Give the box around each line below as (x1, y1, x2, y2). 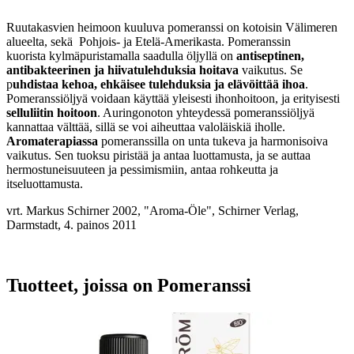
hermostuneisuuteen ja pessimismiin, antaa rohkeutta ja (6, 162, 278, 176)
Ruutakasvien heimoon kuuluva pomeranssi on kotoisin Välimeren (6, 20, 337, 34)
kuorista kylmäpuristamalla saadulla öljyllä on (6, 48, 236, 62)
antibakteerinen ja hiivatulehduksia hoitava (6, 62, 239, 77)
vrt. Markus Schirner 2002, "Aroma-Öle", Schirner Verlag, (6, 203, 299, 217)
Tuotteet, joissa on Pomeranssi (6, 274, 251, 296)
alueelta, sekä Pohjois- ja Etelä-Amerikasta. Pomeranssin (6, 34, 291, 48)
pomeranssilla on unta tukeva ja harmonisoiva (98, 134, 328, 148)
